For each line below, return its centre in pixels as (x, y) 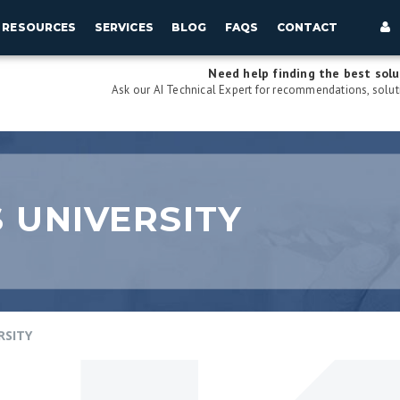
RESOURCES (39, 28)
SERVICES (124, 28)
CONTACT (307, 28)
